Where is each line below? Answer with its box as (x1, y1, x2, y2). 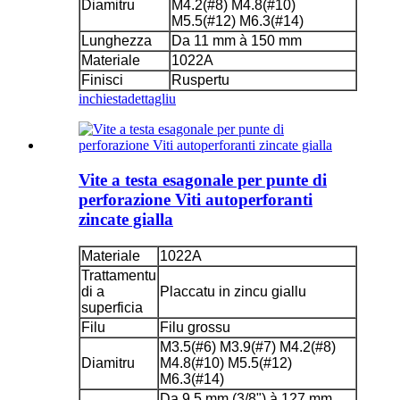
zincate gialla (79, 209, 173, 229)
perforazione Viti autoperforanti (79, 189, 312, 209)
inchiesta (79, 90, 128, 106)
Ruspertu (171, 71, 229, 87)
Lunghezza (81, 32, 152, 48)
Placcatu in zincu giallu (160, 284, 306, 300)
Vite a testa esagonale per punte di (79, 170, 327, 189)
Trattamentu (81, 268, 156, 284)
